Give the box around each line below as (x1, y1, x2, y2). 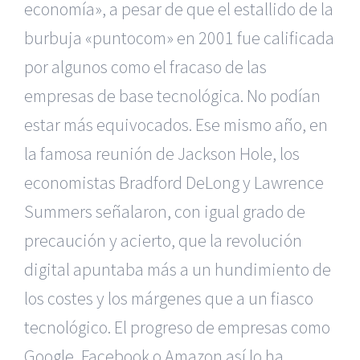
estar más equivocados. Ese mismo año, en (24, 113, 328, 136)
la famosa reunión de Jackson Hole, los (24, 142, 300, 165)
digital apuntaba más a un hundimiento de (24, 258, 331, 280)
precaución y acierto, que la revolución (24, 229, 302, 252)
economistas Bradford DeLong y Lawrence (24, 171, 324, 194)
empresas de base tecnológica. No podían (24, 84, 321, 107)
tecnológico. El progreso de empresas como (24, 316, 330, 338)
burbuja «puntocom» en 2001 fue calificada (24, 27, 334, 49)
